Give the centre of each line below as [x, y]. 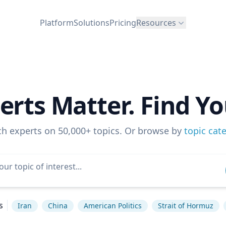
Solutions [92, 22]
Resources [156, 22]
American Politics [113, 206]
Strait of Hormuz [186, 206]
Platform [57, 22]
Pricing [123, 22]
